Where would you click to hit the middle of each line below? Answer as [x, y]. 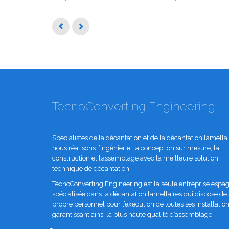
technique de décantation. [91, 169]
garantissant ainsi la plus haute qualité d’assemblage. [133, 215]
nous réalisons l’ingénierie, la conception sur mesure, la [136, 148]
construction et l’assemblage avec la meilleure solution [135, 158]
